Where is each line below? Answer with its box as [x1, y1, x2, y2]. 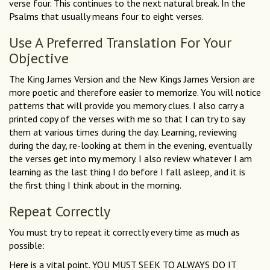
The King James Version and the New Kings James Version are [9, 73, 255, 86]
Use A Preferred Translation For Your [9, 33, 231, 52]
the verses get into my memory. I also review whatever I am [9, 152, 252, 165]
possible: [9, 239, 45, 252]
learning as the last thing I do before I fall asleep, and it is [9, 166, 245, 178]
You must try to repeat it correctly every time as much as [9, 226, 240, 239]
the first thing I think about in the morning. [9, 179, 181, 192]
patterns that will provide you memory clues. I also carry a [9, 99, 244, 112]
